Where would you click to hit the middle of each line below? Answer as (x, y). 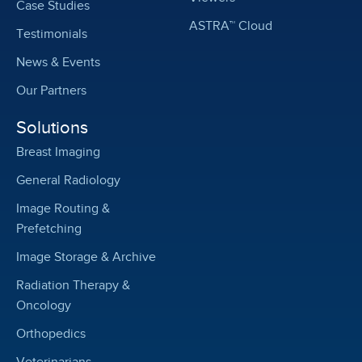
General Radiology (68, 181)
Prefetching (49, 229)
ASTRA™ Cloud (231, 26)
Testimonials (52, 34)
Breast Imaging (58, 152)
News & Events (58, 63)
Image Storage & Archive (86, 257)
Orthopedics (51, 334)
